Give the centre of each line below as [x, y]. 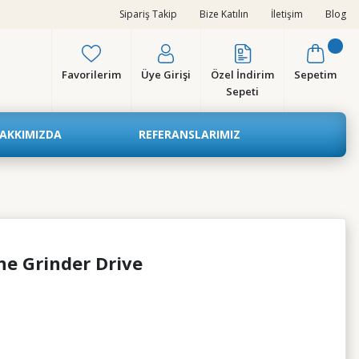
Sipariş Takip [148, 14]
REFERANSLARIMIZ [189, 134]
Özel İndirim [242, 75]
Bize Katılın [224, 14]
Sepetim [315, 75]
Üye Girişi [166, 75]
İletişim [287, 14]
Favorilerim [91, 75]
